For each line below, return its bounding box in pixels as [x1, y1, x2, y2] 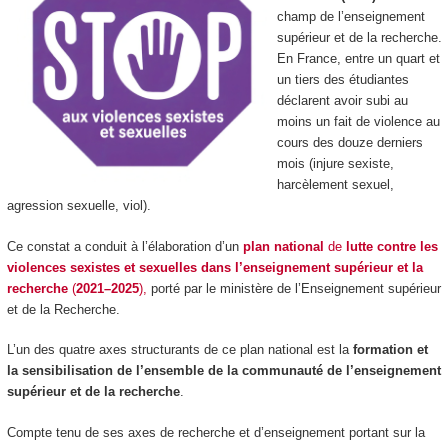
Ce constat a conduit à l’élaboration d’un [6, 238, 243, 254]
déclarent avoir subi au [276, 93, 408, 109]
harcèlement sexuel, [276, 177, 394, 193]
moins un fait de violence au [276, 114, 440, 130]
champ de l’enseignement [276, 9, 425, 25]
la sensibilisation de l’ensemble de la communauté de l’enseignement [6, 363, 441, 379]
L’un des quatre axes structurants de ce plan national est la [6, 342, 353, 358]
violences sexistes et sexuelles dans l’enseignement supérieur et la [6, 259, 423, 275]
